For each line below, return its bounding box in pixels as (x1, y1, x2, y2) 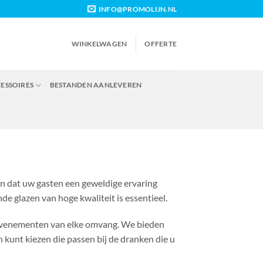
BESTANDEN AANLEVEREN (49, 80, 142, 89)
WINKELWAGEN (71, 39, 127, 48)
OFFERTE (144, 39, 177, 48)
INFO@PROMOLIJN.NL (98, 4, 177, 14)
